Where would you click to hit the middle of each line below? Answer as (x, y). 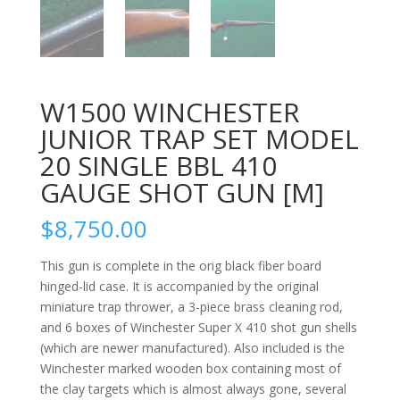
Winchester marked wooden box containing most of (190, 368)
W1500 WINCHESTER (170, 112)
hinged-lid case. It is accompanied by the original (179, 286)
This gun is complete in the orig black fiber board (180, 265)
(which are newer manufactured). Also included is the (192, 347)
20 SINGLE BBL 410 (158, 165)
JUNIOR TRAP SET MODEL (199, 138)
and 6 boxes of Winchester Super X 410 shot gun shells (198, 327)
